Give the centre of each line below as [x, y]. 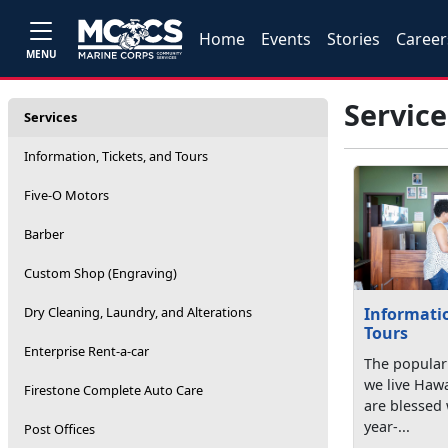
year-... [387, 427]
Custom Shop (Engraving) [100, 273]
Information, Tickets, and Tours [116, 156]
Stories [354, 38]
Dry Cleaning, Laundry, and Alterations [138, 312]
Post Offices [59, 429]
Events [286, 38]
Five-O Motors [66, 195]
